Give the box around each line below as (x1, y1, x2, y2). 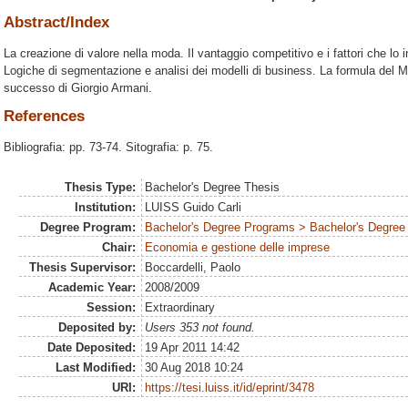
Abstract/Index (4, 14, 109, 32)
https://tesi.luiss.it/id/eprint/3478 (144, 381, 314, 395)
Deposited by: (58, 321, 137, 335)
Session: (87, 301, 137, 315)
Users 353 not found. (144, 321, 255, 335)
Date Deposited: (47, 341, 137, 355)
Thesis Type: (65, 180, 137, 195)
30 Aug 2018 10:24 (144, 361, 243, 375)
